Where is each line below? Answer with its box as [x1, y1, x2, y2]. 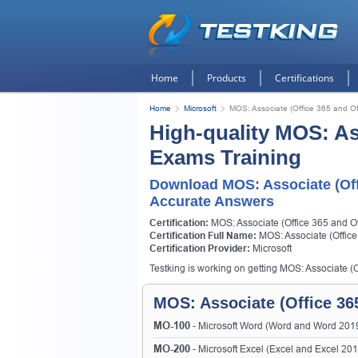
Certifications [275, 71, 334, 85]
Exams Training [149, 145, 301, 169]
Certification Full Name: [149, 230, 257, 241]
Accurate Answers [149, 193, 274, 209]
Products [207, 71, 246, 85]
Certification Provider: [149, 243, 250, 254]
